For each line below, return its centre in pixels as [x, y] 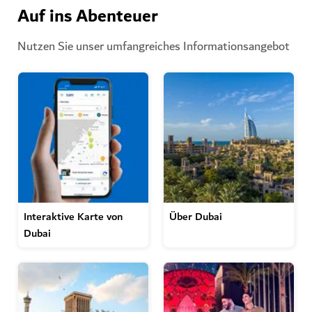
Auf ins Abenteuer [88, 17]
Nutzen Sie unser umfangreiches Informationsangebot [154, 47]
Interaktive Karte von [73, 217]
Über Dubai [196, 217]
